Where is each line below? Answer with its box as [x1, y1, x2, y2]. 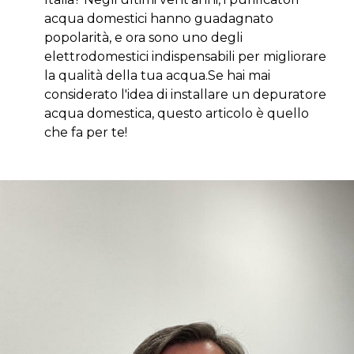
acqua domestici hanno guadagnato [44, 11, 273, 26]
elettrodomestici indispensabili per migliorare [44, 49, 326, 64]
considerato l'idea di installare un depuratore [44, 87, 326, 102]
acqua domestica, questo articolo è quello [44, 106, 309, 121]
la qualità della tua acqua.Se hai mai [44, 68, 270, 83]
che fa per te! [44, 125, 127, 140]
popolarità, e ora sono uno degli [44, 30, 243, 45]
